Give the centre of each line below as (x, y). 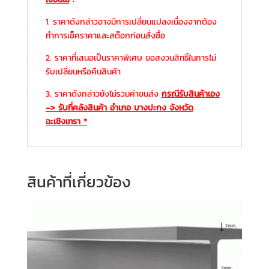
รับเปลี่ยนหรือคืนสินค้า (83, 71)
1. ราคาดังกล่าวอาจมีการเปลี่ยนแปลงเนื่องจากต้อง (131, 22)
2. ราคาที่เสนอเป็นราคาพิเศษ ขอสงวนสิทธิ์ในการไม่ (131, 58)
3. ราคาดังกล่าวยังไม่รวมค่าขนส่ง (103, 94)
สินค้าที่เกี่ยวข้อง (79, 181)
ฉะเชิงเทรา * (66, 121)
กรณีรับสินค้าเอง (190, 94)
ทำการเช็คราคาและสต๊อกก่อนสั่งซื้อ (105, 35)
